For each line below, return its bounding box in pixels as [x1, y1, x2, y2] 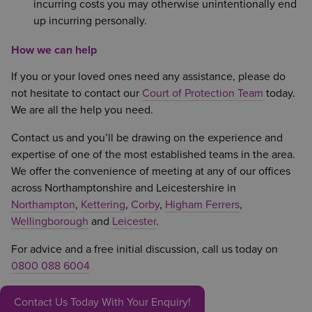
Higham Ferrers [165, 197, 240, 212]
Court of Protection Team [142, 86, 263, 100]
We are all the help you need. [11, 102, 153, 117]
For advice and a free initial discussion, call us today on [11, 242, 278, 256]
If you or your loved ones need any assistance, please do [11, 69, 286, 84]
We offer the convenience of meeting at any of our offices [11, 164, 290, 178]
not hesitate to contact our [11, 86, 142, 100]
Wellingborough [11, 214, 88, 228]
